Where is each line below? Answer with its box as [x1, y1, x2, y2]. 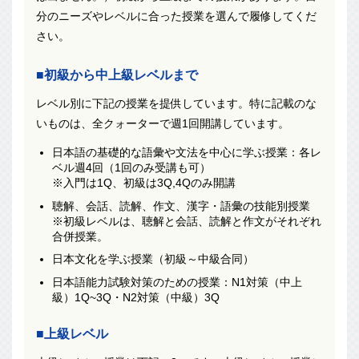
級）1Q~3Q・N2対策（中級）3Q [51, 291, 220, 305]
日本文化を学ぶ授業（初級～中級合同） [51, 252, 254, 266]
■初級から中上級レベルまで [36, 67, 198, 82]
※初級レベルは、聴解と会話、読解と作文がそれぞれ [51, 214, 321, 228]
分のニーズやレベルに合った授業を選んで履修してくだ [36, 10, 317, 23]
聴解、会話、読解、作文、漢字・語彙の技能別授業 [51, 199, 310, 212]
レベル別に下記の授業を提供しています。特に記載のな [36, 96, 317, 110]
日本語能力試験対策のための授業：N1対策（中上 [51, 276, 302, 289]
